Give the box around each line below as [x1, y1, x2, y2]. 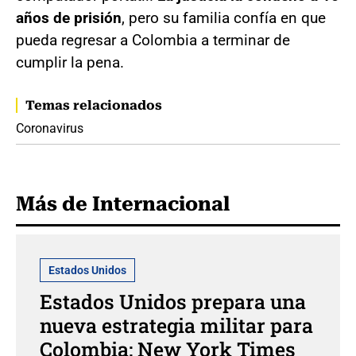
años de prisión [16, 9, 122, 28]
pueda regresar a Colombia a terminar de [16, 31, 290, 50]
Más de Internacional [16, 192, 230, 216]
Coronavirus [16, 121, 83, 137]
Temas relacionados [25, 98, 162, 114]
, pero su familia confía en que [122, 9, 326, 28]
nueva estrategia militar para [40, 312, 313, 339]
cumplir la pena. [16, 53, 124, 72]
